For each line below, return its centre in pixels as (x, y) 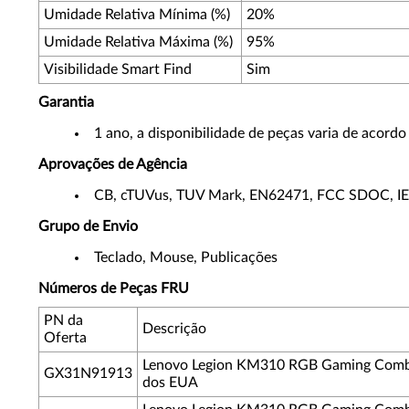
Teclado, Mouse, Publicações (186, 257)
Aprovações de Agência (113, 164)
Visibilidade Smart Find (118, 69)
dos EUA (170, 383)
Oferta (67, 338)
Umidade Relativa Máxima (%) (138, 42)
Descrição (174, 329)
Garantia (66, 102)
